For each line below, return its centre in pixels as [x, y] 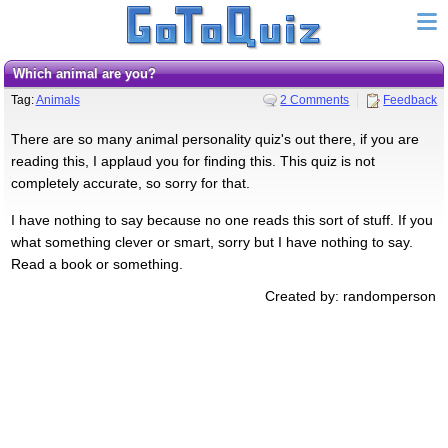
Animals [57, 99]
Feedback [410, 99]
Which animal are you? [90, 73]
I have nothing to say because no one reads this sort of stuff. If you [221, 219]
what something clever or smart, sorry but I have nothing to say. [211, 241]
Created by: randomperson [351, 295]
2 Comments [315, 99]
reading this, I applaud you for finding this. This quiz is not [192, 160]
